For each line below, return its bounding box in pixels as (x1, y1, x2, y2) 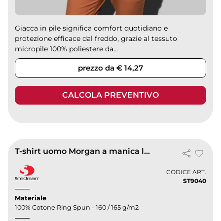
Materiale (15, 194, 47, 202)
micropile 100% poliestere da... (15, 44, 118, 54)
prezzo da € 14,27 (78, 63, 143, 73)
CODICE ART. (166, 168, 206, 176)
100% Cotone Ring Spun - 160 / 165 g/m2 (15, 203, 139, 211)
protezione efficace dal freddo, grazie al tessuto (15, 34, 178, 43)
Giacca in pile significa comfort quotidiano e (15, 24, 168, 33)
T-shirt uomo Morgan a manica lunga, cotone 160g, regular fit (144, 146, 150, 156)
